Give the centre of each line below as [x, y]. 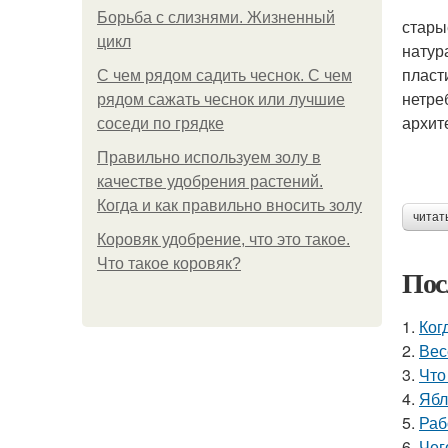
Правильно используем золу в [209, 157]
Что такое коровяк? [169, 263]
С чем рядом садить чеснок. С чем [224, 75]
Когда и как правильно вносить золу [229, 205]
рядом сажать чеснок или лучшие [221, 99]
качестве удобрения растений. [210, 181]
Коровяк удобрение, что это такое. [223, 239]
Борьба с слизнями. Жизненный [216, 17]
